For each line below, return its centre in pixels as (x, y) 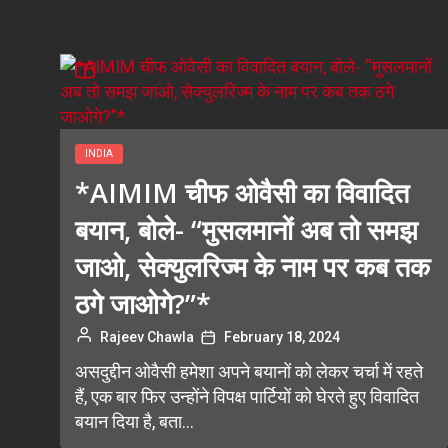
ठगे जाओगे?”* (143, 303)
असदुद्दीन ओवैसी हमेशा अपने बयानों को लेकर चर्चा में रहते (249, 371)
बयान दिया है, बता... (134, 421)
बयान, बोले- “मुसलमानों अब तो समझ (246, 229)
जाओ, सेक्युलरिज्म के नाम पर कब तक (252, 266)
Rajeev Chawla (147, 337)
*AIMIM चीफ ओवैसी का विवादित (242, 192)
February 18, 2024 (282, 337)
